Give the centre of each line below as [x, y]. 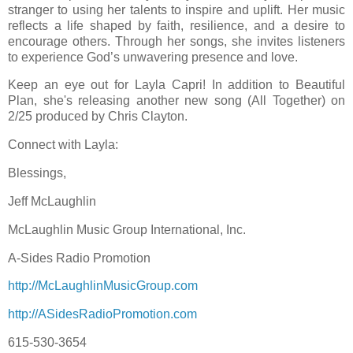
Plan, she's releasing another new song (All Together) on [176, 101]
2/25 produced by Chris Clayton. [98, 117]
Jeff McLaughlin [52, 201]
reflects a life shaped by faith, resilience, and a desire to [176, 25]
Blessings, [37, 173]
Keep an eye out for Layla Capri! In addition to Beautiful [176, 85]
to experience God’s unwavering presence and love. [154, 57]
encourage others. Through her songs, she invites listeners [176, 41]
